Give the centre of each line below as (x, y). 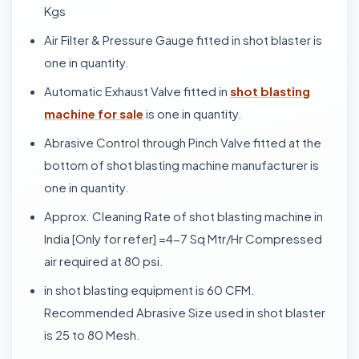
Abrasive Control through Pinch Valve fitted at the (183, 142)
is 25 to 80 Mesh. (92, 335)
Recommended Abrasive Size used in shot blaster (185, 312)
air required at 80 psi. (104, 261)
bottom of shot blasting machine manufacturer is (182, 165)
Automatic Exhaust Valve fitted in (137, 91)
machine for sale (94, 113)
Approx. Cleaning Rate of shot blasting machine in (184, 216)
